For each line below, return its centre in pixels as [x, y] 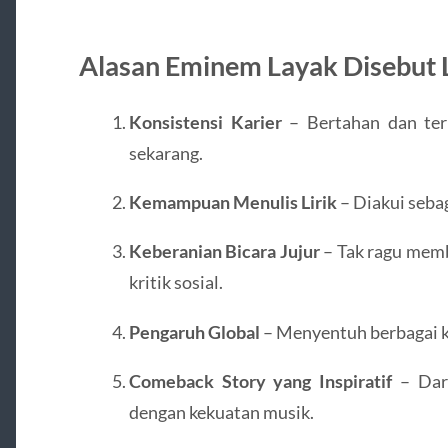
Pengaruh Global [194, 331]
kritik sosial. [175, 282]
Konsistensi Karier [205, 121]
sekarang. [165, 152]
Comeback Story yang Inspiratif [260, 380]
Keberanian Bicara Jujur [224, 251]
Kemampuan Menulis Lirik [232, 202]
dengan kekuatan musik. [221, 411]
